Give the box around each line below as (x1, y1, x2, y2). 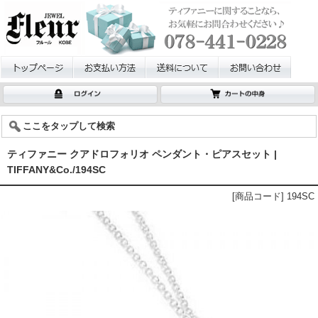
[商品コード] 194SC (232, 191, 314, 202)
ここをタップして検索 (23, 121, 115, 131)
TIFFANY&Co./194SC (7, 164, 106, 175)
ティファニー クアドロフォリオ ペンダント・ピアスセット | (7, 148, 277, 160)
